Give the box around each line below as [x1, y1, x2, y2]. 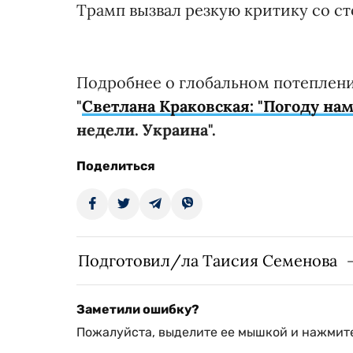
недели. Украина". [76, 119, 216, 139]
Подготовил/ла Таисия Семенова [78, 250, 337, 270]
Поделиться [76, 158, 155, 173]
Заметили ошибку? [76, 301, 199, 317]
